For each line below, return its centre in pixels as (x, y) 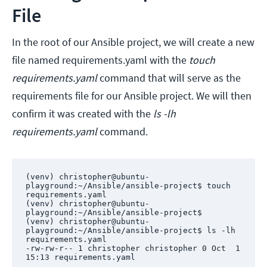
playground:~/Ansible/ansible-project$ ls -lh (130, 230)
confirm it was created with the (83, 114)
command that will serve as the (169, 78)
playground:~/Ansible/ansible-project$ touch (128, 185)
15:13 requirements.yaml (80, 257)
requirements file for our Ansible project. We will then (132, 96)
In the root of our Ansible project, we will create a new (133, 42)
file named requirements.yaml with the (100, 60)
